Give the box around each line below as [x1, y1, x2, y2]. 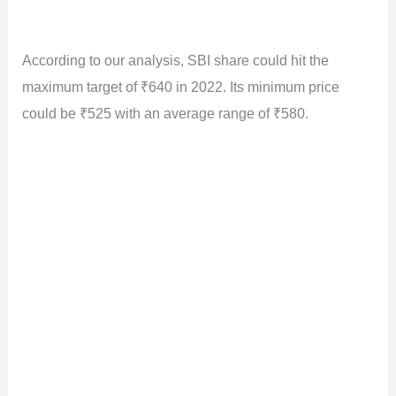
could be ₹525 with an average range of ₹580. [22, 104, 309, 121]
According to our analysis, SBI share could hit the [22, 51, 330, 68]
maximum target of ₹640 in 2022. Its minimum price [22, 78, 340, 95]
